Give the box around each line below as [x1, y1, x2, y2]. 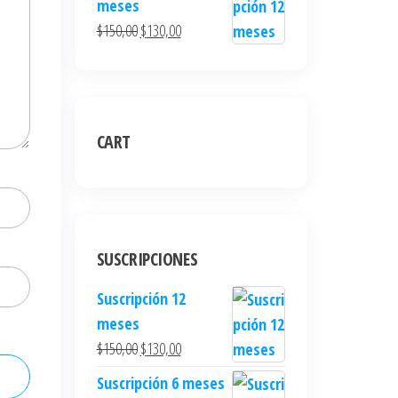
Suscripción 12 [96, 288, 186, 309]
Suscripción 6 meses [96, 372, 225, 394]
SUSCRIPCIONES [96, 247, 198, 271]
